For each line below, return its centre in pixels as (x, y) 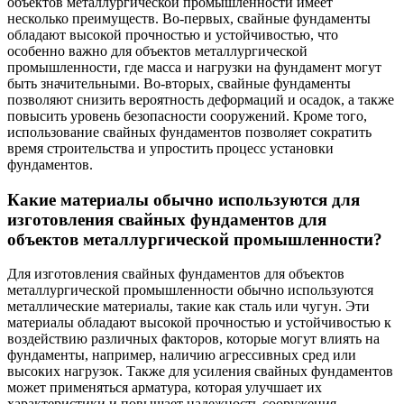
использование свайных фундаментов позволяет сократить (189, 132)
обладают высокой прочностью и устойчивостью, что (173, 34)
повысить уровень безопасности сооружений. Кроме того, (187, 115)
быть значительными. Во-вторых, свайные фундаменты (179, 83)
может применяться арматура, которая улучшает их (165, 388)
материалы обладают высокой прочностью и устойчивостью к (199, 323)
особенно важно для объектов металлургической (157, 50)
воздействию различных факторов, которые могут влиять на (193, 339)
